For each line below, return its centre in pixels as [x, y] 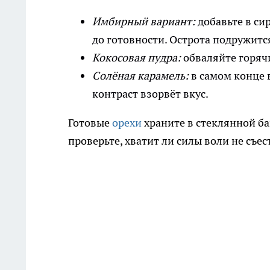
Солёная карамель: [140, 76]
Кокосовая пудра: [138, 58]
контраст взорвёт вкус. [150, 94]
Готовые [90, 123]
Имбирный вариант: [145, 22]
